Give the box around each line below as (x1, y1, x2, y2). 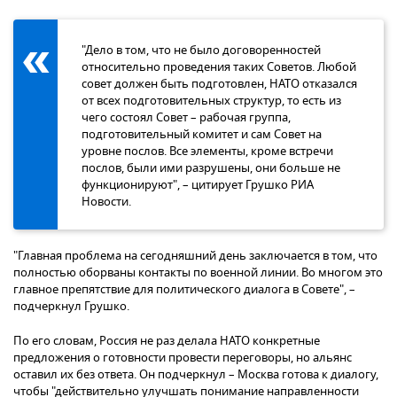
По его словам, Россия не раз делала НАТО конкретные (13, 332, 320, 350)
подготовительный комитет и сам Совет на (82, 126, 322, 144)
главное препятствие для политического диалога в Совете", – (13, 281, 355, 299)
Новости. (82, 193, 131, 211)
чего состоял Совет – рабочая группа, (82, 109, 291, 127)
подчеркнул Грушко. (13, 298, 129, 315)
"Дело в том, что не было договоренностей (82, 42, 321, 59)
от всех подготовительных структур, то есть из (82, 92, 341, 110)
